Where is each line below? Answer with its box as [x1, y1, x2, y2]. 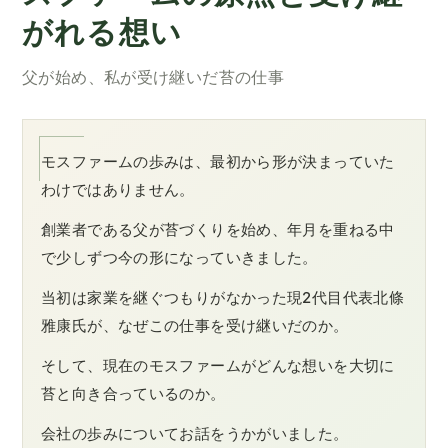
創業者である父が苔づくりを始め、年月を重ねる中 [41, 220, 395, 240]
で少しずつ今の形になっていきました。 [41, 248, 318, 268]
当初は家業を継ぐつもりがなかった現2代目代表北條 [41, 288, 404, 308]
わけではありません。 [41, 180, 195, 200]
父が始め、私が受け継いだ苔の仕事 [22, 67, 284, 88]
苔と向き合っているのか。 [41, 384, 226, 404]
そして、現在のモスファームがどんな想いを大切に [41, 356, 395, 376]
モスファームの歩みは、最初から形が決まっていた [41, 152, 395, 172]
